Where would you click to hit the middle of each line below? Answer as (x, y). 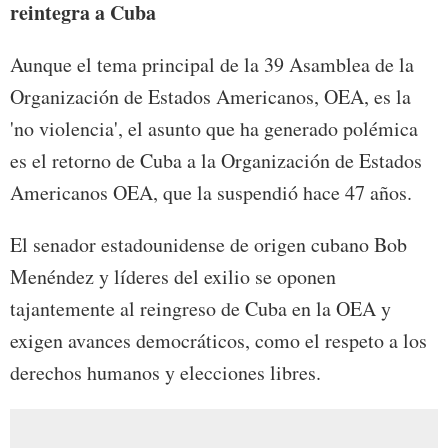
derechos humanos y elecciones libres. (165, 373)
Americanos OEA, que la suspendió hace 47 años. (211, 193)
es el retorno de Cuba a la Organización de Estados (216, 161)
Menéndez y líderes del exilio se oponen (173, 277)
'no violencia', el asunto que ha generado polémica (214, 129)
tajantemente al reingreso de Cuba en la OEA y (200, 309)
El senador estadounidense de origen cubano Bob (208, 245)
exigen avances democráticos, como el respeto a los (218, 341)
